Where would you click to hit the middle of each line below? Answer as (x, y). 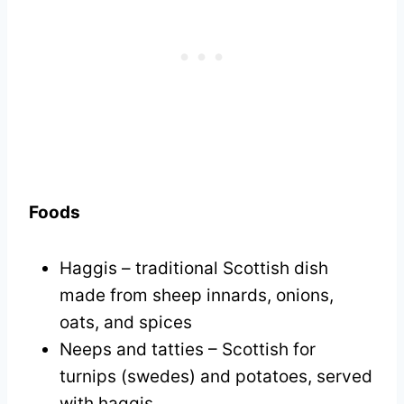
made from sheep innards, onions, (197, 295)
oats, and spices (126, 322)
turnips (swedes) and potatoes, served (216, 376)
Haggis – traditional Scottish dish (194, 268)
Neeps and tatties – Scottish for (188, 349)
